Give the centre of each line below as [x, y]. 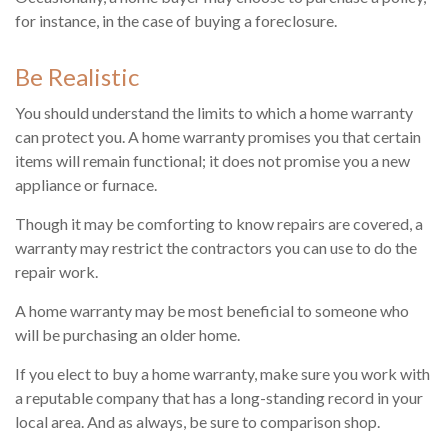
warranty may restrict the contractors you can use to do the [216, 248]
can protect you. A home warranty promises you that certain [218, 137]
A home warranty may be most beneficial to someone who [212, 311]
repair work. [56, 272]
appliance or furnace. [86, 185]
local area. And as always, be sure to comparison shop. [197, 422]
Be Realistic [77, 77]
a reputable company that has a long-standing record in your [219, 398]
